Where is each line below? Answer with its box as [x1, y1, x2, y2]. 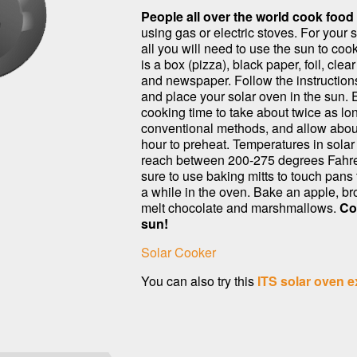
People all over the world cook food [141, 7, 354, 25]
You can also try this [141, 272, 257, 290]
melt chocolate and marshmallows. [141, 198, 339, 217]
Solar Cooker [141, 243, 216, 261]
